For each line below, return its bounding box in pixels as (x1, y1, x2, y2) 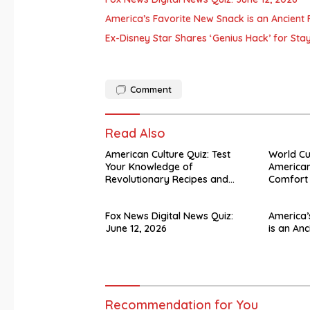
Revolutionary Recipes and (105, 173, 228, 186)
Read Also (105, 125, 165, 142)
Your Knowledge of (105, 161, 193, 174)
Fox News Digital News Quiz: (105, 210, 233, 223)
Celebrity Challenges (105, 185, 199, 199)
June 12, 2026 (105, 222, 167, 235)
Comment (130, 84, 172, 95)
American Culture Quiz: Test (105, 148, 230, 161)
